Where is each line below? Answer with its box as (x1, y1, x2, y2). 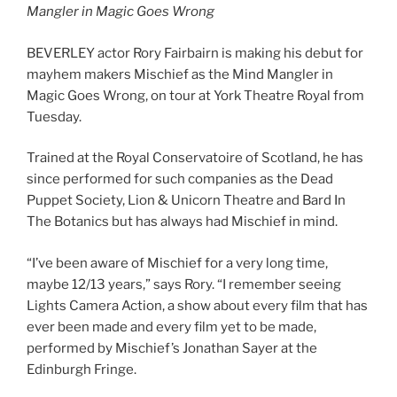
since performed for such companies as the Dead (27, 171, 333, 188)
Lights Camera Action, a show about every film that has (27, 297, 368, 314)
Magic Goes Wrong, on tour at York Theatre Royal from (27, 87, 364, 104)
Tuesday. (27, 108, 82, 125)
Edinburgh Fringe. (27, 361, 136, 378)
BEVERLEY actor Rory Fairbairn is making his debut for (27, 44, 363, 61)
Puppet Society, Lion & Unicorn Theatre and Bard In (27, 192, 346, 209)
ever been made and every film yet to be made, (27, 318, 316, 335)
